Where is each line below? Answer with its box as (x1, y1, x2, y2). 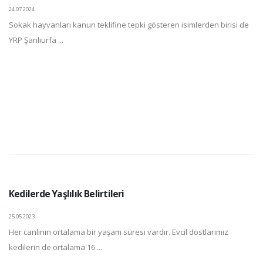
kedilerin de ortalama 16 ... (9, 241, 102, 252)
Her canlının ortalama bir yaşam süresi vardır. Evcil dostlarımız (9, 226, 228, 237)
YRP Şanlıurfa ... (9, 34, 63, 45)
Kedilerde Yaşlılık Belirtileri (9, 187, 124, 200)
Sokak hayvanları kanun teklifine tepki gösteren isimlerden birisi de (9, 19, 249, 30)
